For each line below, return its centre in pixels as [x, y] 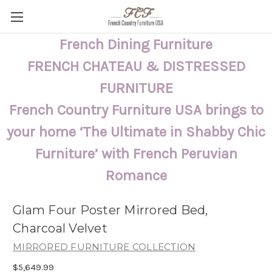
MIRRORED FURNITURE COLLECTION [104, 247]
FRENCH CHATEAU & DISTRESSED [136, 66]
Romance [136, 175]
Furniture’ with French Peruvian [136, 154]
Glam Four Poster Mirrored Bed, [110, 210]
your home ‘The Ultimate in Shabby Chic [136, 132]
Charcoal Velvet [60, 229]
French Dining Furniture [136, 44]
